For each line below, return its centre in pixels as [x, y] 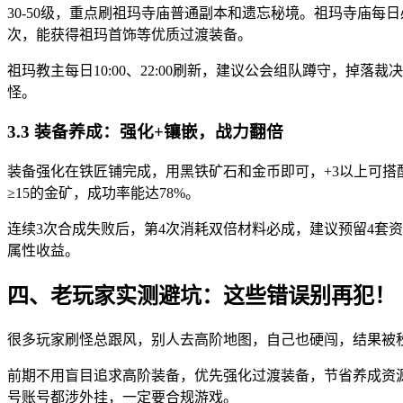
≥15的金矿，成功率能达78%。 [103, 193]
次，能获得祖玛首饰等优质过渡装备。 [130, 34]
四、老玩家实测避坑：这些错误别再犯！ [201, 296]
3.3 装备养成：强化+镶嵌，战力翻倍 [145, 132]
